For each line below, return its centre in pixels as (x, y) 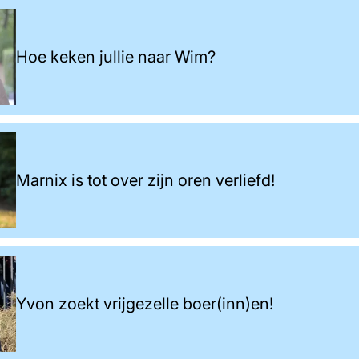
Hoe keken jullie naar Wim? (116, 56)
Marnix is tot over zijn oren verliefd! (145, 180)
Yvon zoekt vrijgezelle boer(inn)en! (145, 303)
